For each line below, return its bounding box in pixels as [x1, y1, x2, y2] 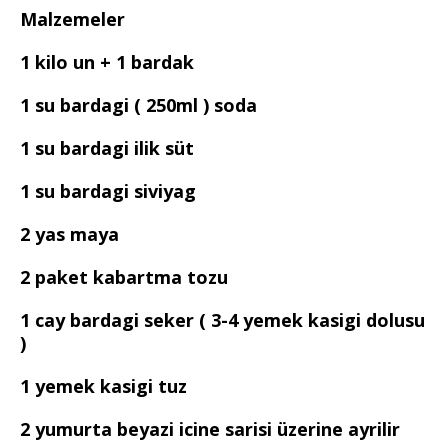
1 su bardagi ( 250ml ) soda [20, 92, 257, 117]
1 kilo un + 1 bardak [20, 49, 194, 74]
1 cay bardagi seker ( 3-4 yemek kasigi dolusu [20, 307, 425, 332]
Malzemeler [20, 6, 125, 31]
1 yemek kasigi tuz [20, 373, 187, 398]
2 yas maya [20, 221, 119, 246]
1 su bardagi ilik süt [20, 135, 194, 160]
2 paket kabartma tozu [20, 264, 228, 289]
